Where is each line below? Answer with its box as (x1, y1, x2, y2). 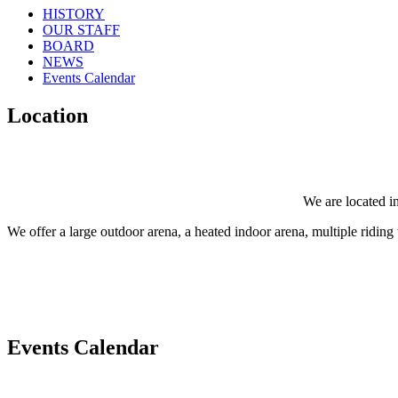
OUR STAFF (43, 22, 120, 38)
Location (7, 104, 88, 127)
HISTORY (43, 6, 105, 22)
